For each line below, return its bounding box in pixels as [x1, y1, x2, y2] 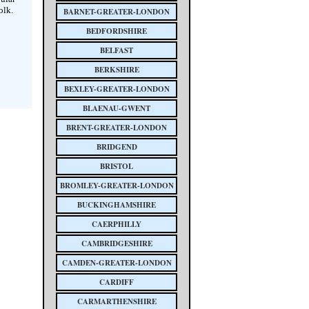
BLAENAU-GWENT [83, 103, 150, 114]
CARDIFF [99, 277, 134, 288]
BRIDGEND [96, 141, 137, 152]
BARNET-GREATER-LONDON [63, 6, 170, 17]
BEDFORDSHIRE [86, 26, 147, 37]
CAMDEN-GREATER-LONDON [61, 257, 172, 268]
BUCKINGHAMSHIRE [77, 199, 156, 210]
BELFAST [100, 45, 133, 56]
